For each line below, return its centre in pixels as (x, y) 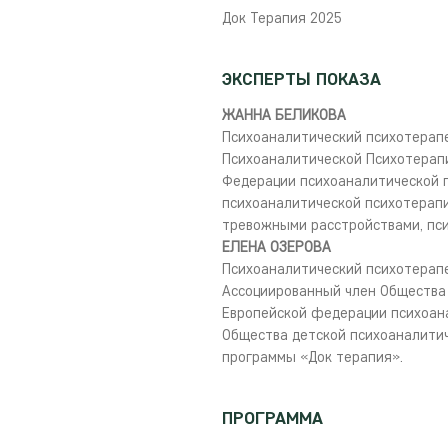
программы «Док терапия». (312, 357)
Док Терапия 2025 (282, 18)
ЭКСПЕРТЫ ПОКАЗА (301, 79)
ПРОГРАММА (272, 418)
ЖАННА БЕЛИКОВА (284, 115)
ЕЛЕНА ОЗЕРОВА (276, 247)
